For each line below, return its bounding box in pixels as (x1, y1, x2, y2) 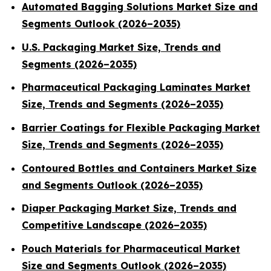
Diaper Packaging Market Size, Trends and (22, 202, 237, 215)
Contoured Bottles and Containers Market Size (22, 162, 256, 174)
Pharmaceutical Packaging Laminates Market (22, 81, 250, 94)
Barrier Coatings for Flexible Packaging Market (22, 121, 260, 134)
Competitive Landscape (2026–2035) (22, 219, 207, 232)
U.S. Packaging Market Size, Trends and (22, 41, 221, 53)
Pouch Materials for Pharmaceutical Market (22, 242, 240, 255)
